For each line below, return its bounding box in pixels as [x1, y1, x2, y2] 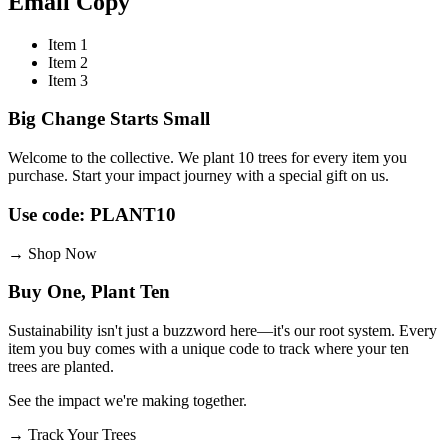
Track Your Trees [28, 426, 136, 443]
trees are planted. [8, 358, 114, 375]
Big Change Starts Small [8, 108, 210, 130]
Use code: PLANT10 [8, 203, 176, 225]
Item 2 [48, 53, 88, 71]
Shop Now [28, 244, 97, 262]
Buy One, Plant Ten [8, 281, 170, 303]
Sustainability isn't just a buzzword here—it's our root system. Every [8, 322, 437, 339]
